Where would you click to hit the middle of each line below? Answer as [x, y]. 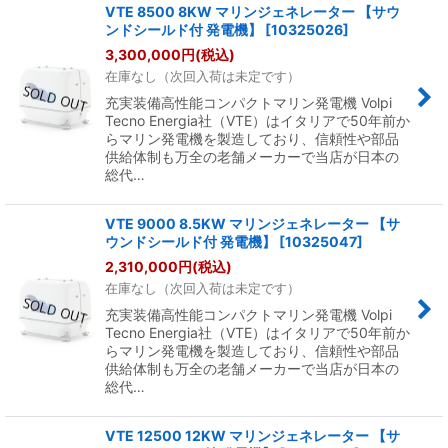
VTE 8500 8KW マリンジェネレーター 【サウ [252, 11]
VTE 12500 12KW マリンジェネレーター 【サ [252, 435]
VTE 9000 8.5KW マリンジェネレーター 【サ [252, 223]
